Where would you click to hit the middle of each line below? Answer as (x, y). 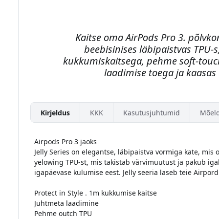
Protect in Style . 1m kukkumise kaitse (95, 193)
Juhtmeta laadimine (66, 203)
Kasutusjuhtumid (151, 112)
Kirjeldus (55, 112)
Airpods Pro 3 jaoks (65, 142)
